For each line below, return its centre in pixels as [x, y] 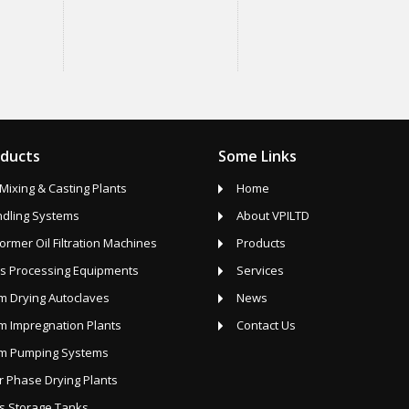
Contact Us [266, 325]
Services [260, 270]
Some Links [257, 156]
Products [261, 242]
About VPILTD [273, 215]
